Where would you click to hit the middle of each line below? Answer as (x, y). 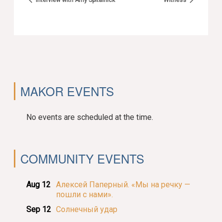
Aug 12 (39, 184)
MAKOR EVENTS (67, 91)
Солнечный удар (87, 209)
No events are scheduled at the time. (90, 117)
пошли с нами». (85, 194)
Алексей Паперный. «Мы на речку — (123, 184)
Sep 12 (39, 209)
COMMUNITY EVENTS (83, 158)
